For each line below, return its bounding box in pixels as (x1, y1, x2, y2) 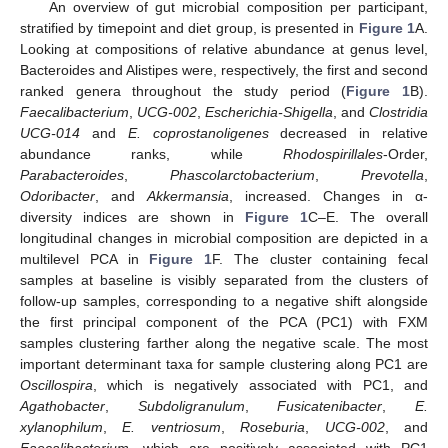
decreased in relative (268, 125, 429, 142)
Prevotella (361, 167, 424, 184)
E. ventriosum (122, 419, 221, 436)
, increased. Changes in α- (229, 188, 428, 205)
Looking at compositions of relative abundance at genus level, (20, 41, 428, 58)
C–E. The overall (307, 209, 428, 226)
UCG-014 (20, 125, 80, 142)
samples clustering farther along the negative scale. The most (20, 335, 428, 352)
